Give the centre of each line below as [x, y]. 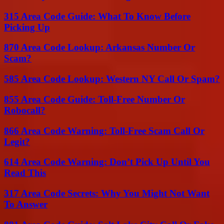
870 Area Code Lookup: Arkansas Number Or [99, 47]
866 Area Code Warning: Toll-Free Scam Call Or [104, 130]
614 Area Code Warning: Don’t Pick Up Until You [107, 162]
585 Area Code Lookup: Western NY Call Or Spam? [112, 79]
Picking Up [27, 27]
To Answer [26, 204]
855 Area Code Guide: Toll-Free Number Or [94, 99]
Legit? [17, 141]
